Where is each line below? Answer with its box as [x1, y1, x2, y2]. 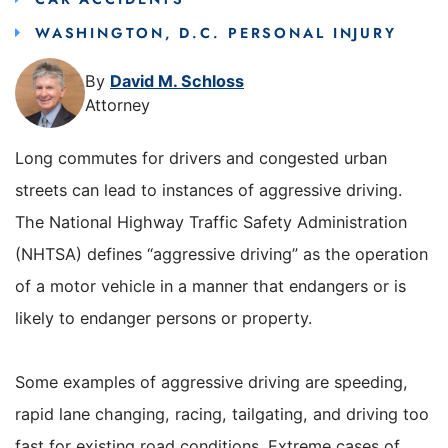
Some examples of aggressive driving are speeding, [15, 372, 408, 393]
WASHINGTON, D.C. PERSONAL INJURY [34, 23, 397, 44]
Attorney [85, 95, 150, 116]
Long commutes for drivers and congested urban [15, 147, 387, 168]
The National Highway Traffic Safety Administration [15, 211, 407, 232]
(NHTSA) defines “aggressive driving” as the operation [15, 243, 428, 264]
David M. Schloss [110, 71, 244, 92]
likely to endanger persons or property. [15, 307, 312, 328]
